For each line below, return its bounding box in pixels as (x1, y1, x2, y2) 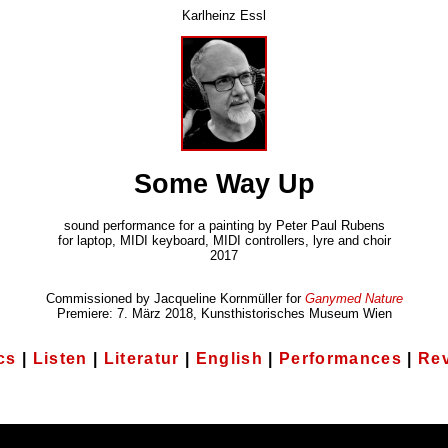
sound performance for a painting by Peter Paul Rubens (63, 218, 385, 234)
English (195, 349, 263, 367)
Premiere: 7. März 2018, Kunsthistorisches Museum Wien (56, 306, 392, 322)
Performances (278, 349, 402, 367)
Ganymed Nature (304, 291, 403, 307)
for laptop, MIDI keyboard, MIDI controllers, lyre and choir (57, 233, 391, 249)
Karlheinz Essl (182, 8, 266, 23)
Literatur (103, 349, 180, 367)
